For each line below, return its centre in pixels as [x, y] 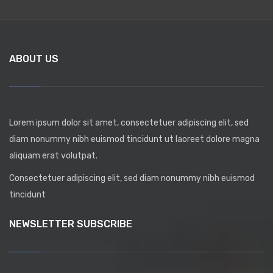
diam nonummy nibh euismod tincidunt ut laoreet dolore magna [134, 139]
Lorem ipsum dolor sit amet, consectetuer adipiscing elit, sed [129, 122]
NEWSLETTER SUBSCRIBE [71, 224]
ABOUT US [34, 58]
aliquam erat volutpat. [53, 155]
